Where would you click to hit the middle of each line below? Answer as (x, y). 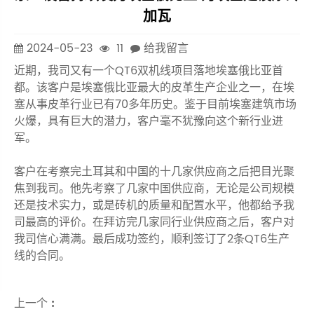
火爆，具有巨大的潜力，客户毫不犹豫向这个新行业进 (149, 122)
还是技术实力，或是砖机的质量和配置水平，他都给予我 (154, 206)
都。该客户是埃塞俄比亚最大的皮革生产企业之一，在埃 (154, 88)
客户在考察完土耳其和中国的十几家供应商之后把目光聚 (154, 172)
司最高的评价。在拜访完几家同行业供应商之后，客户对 (154, 223)
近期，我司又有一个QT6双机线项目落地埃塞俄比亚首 (149, 71)
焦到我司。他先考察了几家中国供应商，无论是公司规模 (154, 189)
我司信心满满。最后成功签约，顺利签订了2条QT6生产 (152, 239)
